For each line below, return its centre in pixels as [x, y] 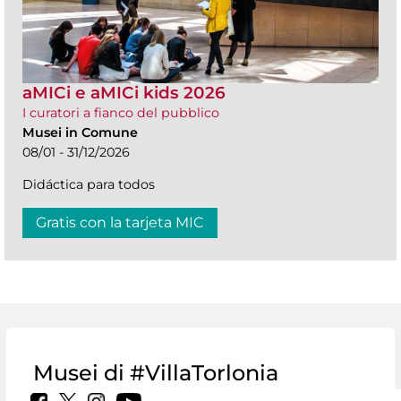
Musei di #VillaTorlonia [156, 372]
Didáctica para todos [89, 184]
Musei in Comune [80, 132]
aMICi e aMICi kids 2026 [124, 92]
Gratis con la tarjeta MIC [120, 222]
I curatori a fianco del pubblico [121, 112]
